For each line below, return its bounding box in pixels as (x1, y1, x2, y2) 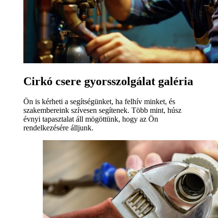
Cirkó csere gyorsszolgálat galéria (23, 74, 193, 88)
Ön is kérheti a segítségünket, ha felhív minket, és (23, 97, 175, 106)
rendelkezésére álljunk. (23, 124, 93, 132)
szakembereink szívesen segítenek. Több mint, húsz (23, 106, 182, 115)
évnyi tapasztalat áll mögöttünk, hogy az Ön (23, 115, 158, 124)
